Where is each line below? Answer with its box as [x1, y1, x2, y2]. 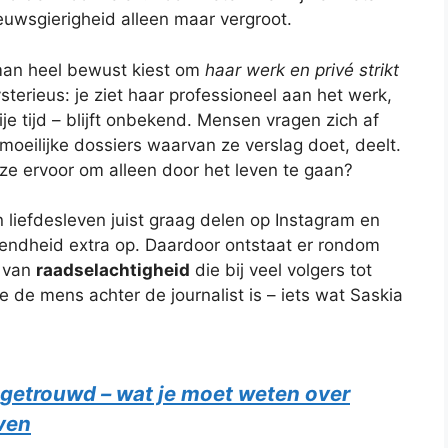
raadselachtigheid [36, 260, 190, 281]
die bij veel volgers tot [190, 260, 372, 281]
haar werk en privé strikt [205, 59, 399, 80]
